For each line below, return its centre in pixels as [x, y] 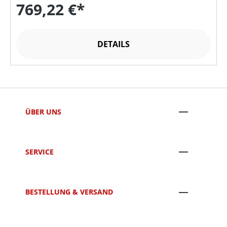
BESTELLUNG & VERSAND [69, 192]
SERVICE [40, 152]
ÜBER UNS [43, 111]
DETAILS [113, 44]
